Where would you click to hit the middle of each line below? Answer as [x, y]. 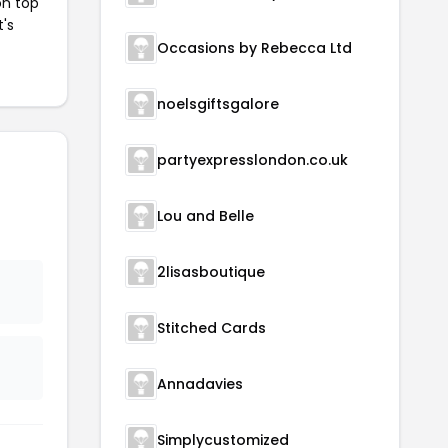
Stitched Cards [211, 328]
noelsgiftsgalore [218, 104]
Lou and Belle [205, 216]
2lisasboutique [211, 272]
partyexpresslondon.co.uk [252, 160]
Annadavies [200, 384]
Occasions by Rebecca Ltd [254, 48]
